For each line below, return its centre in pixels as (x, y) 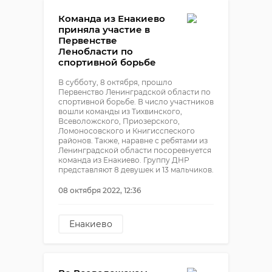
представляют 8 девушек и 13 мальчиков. (136, 170)
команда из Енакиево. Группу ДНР (124, 160)
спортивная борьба (113, 243)
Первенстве (88, 40)
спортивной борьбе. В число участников (136, 102)
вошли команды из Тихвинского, (120, 111)
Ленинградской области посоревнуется (135, 150)
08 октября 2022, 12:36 (100, 190)
